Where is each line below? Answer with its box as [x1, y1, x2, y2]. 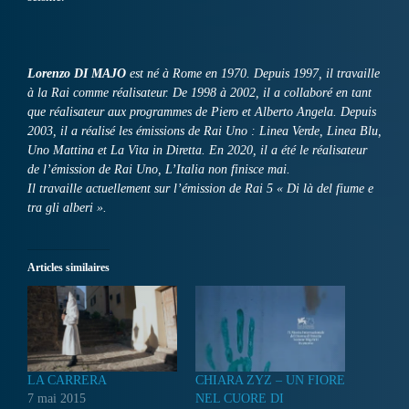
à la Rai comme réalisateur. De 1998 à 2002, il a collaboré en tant [27, 86, 372, 100]
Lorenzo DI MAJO [27, 67, 126, 81]
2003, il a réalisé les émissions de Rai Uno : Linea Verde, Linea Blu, [27, 124, 382, 139]
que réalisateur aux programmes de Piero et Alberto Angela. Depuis [27, 105, 376, 120]
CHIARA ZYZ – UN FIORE [195, 373, 345, 388]
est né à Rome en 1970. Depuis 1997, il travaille [126, 67, 380, 81]
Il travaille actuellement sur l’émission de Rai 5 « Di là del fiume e [27, 182, 373, 196]
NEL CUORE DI [195, 392, 284, 406]
